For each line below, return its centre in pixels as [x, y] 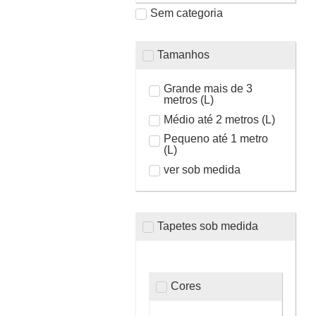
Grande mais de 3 [208, 89]
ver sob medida [202, 169]
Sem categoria [187, 13]
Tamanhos [183, 54]
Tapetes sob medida [208, 226]
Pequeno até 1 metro [215, 139]
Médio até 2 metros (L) [219, 119]
